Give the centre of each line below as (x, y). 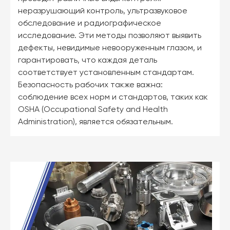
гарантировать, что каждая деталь (88, 61)
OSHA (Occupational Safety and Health (93, 110)
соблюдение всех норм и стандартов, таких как (113, 98)
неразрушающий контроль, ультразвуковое (103, 12)
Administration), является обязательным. (95, 122)
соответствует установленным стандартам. (106, 73)
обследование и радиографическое (90, 24)
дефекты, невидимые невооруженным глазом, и (110, 49)
